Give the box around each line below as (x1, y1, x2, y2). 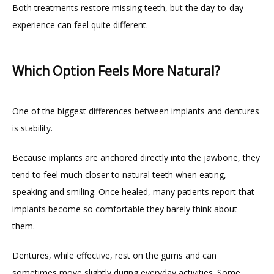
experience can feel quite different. (12, 18, 148, 31)
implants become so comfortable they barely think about (12, 202, 237, 215)
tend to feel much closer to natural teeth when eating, (12, 168, 226, 180)
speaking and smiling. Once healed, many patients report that (12, 185, 254, 198)
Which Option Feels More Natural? (12, 62, 220, 80)
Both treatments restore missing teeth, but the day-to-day (12, 1, 243, 13)
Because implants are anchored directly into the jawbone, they (12, 151, 260, 163)
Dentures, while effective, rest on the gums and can (12, 249, 217, 261)
